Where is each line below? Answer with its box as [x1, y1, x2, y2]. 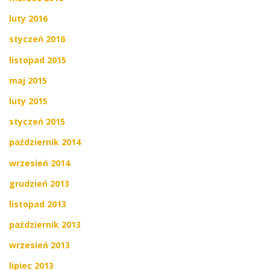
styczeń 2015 [9, 116, 65, 128]
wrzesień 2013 [9, 239, 70, 251]
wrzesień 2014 [9, 157, 70, 169]
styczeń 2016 [9, 33, 65, 45]
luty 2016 [9, 13, 48, 25]
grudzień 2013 [9, 177, 69, 189]
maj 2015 [9, 74, 47, 86]
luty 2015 [9, 95, 48, 107]
